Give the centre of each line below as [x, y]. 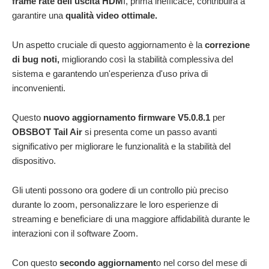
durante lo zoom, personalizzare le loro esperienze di [115, 204]
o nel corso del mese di [201, 262]
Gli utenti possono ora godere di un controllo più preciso [120, 190]
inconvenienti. [39, 88]
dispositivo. [35, 160]
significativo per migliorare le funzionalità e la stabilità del [121, 146]
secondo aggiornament [108, 262]
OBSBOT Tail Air [47, 131]
